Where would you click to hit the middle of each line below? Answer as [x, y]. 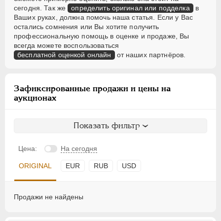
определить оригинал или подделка [130, 8]
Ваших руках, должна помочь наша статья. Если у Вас [104, 18]
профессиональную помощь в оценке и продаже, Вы [102, 36]
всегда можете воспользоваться [67, 46]
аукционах [35, 98]
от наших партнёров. [150, 55]
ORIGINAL [35, 166]
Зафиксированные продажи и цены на [92, 89]
